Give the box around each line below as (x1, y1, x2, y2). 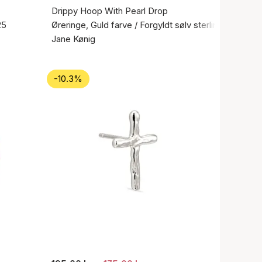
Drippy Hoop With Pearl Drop (51, 5, 168, 16)
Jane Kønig (51, 33, 95, 44)
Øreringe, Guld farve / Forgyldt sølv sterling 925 (51, 19, 240, 30)
